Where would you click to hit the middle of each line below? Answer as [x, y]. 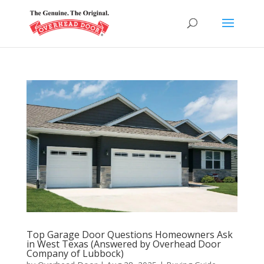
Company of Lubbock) [75, 253]
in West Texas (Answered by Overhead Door [123, 244]
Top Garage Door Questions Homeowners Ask [129, 234]
